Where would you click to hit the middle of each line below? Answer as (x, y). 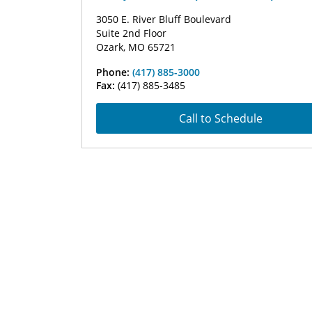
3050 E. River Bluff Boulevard (164, 19)
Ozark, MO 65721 (136, 47)
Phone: (114, 72)
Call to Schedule (221, 118)
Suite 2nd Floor (131, 33)
